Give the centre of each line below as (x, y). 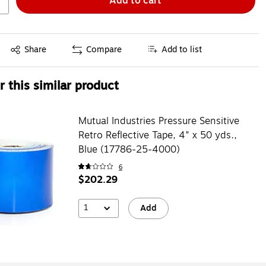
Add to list (182, 50)
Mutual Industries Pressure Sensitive (159, 121)
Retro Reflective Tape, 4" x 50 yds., (157, 135)
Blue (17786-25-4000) (129, 149)
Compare (104, 50)
